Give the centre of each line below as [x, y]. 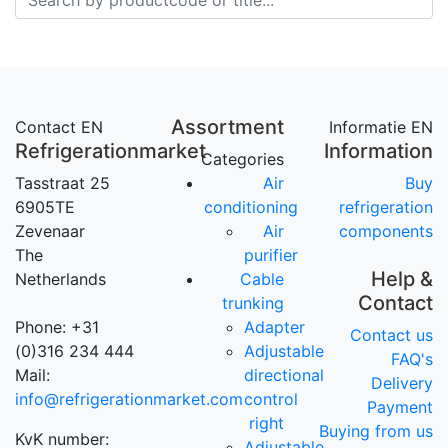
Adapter [275, 327]
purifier [271, 255]
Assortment [227, 127]
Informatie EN [380, 127]
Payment [399, 407]
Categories [242, 159]
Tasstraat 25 [62, 183]
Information [378, 151]
